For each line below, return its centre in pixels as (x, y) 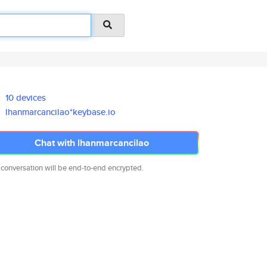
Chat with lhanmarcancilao (92, 143)
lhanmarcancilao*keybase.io (61, 112)
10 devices (26, 97)
